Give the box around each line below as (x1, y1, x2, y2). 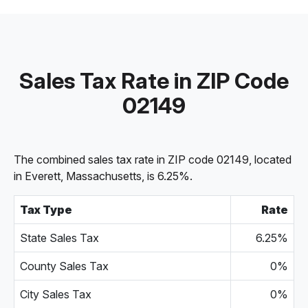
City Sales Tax (20, 287, 91, 301)
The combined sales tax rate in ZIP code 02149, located (14, 153, 291, 166)
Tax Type (20, 203, 72, 217)
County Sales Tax (20, 259, 109, 273)
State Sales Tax (20, 231, 99, 245)
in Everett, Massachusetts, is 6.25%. (14, 169, 192, 183)
